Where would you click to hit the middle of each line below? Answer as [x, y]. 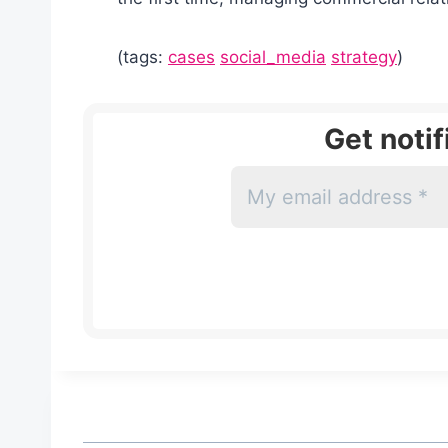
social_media [273, 56]
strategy [364, 56]
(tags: [142, 56]
